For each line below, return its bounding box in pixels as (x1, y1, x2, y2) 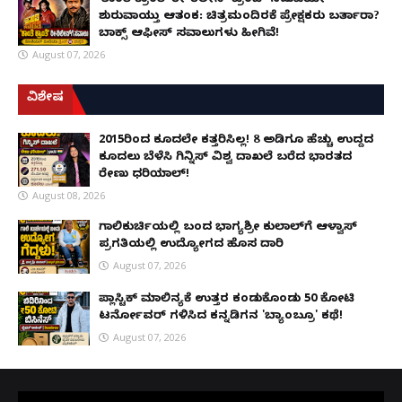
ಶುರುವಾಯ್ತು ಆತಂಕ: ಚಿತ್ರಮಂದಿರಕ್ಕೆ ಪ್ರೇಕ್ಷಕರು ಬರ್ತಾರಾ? (99, 8, 380, 25)
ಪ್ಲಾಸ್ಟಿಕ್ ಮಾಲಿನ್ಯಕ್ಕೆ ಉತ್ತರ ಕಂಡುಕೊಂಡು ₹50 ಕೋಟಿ (99, 291, 354, 308)
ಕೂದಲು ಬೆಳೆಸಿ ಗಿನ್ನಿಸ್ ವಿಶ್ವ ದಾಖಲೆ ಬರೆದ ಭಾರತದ (99, 149, 352, 166)
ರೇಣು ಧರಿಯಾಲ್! (99, 166, 189, 183)
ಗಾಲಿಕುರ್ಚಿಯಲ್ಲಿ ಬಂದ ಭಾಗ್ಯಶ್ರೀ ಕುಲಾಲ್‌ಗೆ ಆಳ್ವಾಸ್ (99, 219, 357, 236)
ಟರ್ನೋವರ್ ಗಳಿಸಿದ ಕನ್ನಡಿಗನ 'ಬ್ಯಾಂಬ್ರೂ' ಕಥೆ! (99, 308, 343, 325)
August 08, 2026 (32, 188, 105, 202)
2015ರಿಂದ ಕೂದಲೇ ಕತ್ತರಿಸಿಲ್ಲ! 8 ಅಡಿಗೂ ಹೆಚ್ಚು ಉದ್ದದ (99, 132, 373, 149)
